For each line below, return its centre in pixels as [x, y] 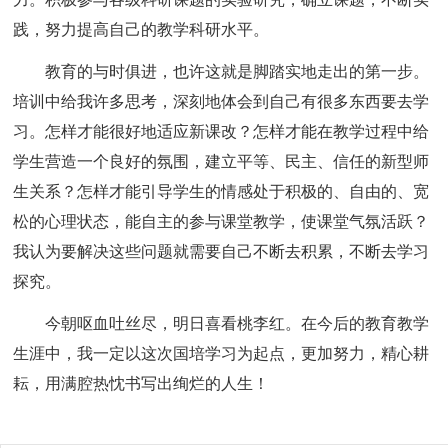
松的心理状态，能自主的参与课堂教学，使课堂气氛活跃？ [221, 221]
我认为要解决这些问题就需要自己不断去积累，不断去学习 [221, 251]
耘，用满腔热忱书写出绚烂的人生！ [141, 383]
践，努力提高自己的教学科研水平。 [141, 29]
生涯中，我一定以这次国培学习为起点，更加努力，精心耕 [221, 353]
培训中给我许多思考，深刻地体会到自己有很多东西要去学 [221, 101]
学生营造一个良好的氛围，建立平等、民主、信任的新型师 [221, 161]
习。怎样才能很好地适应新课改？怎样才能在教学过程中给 [221, 131]
